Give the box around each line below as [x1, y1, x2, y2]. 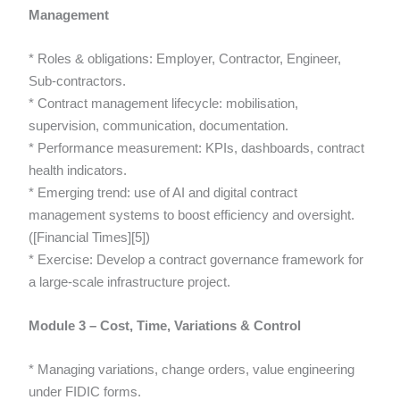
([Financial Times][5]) [29, 229, 150, 246]
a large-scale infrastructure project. [29, 274, 230, 290]
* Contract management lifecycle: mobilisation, [29, 96, 298, 112]
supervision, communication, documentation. [29, 118, 288, 134]
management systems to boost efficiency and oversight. [29, 207, 354, 223]
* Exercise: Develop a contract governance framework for [29, 252, 363, 268]
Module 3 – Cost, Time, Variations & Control [29, 318, 301, 334]
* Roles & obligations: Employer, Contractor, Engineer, [29, 51, 341, 67]
